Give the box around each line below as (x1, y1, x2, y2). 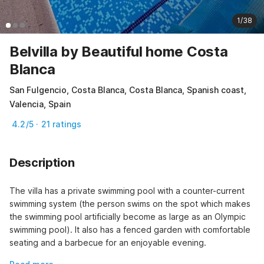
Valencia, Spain (9, 98, 71, 109)
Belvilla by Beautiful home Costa (9, 42, 228, 60)
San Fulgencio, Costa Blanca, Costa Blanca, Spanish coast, (9, 84, 246, 95)
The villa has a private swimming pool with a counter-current (9, 185, 245, 196)
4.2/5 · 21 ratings (12, 118, 82, 129)
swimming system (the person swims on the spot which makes (9, 198, 250, 209)
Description (9, 155, 75, 170)
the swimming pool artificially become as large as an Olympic (9, 211, 246, 222)
